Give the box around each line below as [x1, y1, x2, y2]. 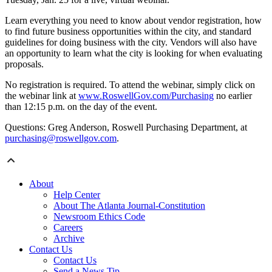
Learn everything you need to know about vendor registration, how [5, 15, 262, 26]
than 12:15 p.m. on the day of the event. [5, 101, 157, 112]
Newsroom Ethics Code [53, 211, 145, 222]
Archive [53, 233, 84, 244]
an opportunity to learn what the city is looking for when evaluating [5, 48, 262, 59]
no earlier [214, 90, 252, 101]
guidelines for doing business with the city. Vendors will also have [5, 37, 257, 48]
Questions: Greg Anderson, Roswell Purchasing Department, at [5, 122, 247, 133]
